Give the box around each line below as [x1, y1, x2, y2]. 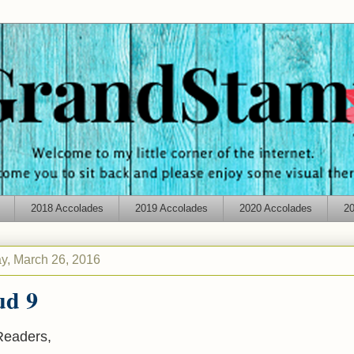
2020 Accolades [239, 201, 312, 214]
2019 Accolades [134, 201, 208, 214]
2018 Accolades [30, 201, 104, 214]
